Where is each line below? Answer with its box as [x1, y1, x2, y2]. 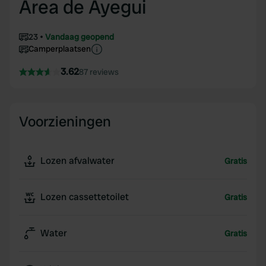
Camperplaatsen [28, 43, 91, 54]
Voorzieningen [19, 112, 111, 131]
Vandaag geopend [45, 31, 114, 42]
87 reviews [79, 66, 119, 77]
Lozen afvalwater [40, 154, 115, 167]
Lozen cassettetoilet [40, 191, 129, 203]
